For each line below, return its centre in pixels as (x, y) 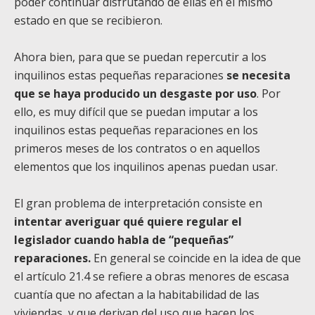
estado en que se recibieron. (88, 20)
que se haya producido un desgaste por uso (135, 93)
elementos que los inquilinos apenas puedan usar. (146, 166)
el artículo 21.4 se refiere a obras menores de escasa (152, 276)
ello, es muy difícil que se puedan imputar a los (136, 111)
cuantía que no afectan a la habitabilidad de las (137, 294)
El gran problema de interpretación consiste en (138, 203)
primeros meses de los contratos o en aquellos (137, 148)
